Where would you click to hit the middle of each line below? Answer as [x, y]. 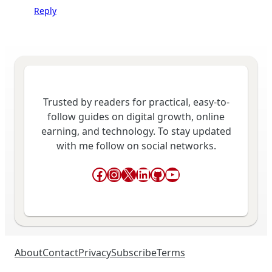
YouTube [195, 174]
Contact [60, 253]
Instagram [142, 174]
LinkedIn [165, 174]
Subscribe [134, 253]
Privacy [95, 253]
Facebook [125, 174]
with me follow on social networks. [136, 146]
